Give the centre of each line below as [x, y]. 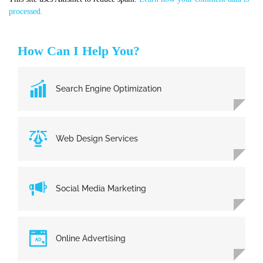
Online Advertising [91, 238]
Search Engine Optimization [109, 88]
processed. [26, 11]
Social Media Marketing [101, 188]
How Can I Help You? [79, 50]
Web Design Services [97, 138]
